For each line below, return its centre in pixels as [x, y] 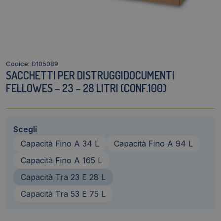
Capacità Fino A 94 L [153, 143]
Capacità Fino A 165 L [61, 160]
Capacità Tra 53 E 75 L [63, 194]
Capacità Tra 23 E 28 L [63, 177]
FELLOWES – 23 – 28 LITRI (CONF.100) [86, 88]
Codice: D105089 [32, 63]
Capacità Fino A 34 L [60, 143]
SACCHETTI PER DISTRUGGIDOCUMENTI [90, 75]
